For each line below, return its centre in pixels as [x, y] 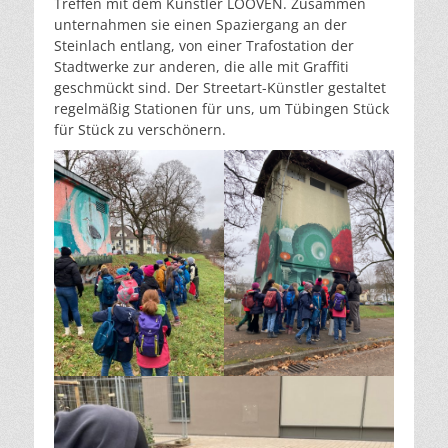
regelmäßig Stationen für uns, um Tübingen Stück [221, 108]
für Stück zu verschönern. [140, 129]
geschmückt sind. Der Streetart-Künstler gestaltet [220, 87]
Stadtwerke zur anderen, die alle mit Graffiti [201, 66]
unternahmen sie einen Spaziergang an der [200, 24]
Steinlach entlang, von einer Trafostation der [204, 45]
